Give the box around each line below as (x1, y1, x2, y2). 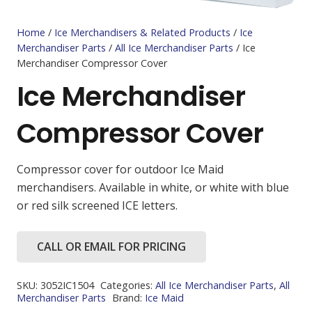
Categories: (100, 278, 155, 292)
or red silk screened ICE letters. (17, 197, 178, 213)
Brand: (111, 290, 145, 304)
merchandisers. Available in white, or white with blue (17, 179, 289, 195)
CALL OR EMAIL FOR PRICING (36, 238, 186, 254)
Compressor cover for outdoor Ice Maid (17, 161, 224, 177)
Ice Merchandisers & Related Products (54, 26, 231, 40)
